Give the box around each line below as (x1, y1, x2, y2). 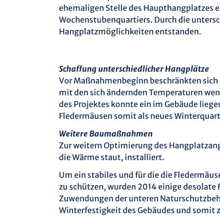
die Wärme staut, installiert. (59, 152, 165, 162)
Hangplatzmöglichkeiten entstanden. (59, 26, 201, 36)
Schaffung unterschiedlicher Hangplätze (59, 63, 209, 74)
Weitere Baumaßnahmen (59, 128, 153, 138)
